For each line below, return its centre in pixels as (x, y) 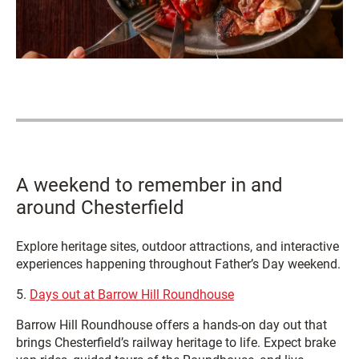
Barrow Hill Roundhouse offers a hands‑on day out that (171, 325)
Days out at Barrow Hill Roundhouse (132, 294)
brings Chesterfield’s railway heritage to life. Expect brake (176, 342)
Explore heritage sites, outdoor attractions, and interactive (177, 246)
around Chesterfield (100, 207)
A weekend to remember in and (149, 185)
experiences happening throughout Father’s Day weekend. (178, 264)
